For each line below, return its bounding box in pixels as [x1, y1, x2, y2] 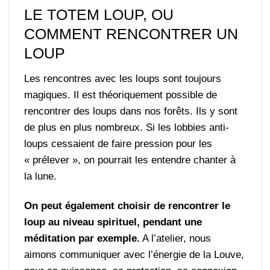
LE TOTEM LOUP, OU [24, 6, 174, 24]
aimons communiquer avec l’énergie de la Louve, [24, 248, 245, 260]
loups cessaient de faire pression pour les [24, 137, 213, 149]
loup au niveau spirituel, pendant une [24, 216, 202, 228]
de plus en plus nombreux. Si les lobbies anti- [24, 121, 230, 133]
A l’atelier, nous [140, 232, 212, 244]
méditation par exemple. [24, 232, 140, 244]
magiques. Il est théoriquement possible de [24, 89, 218, 101]
